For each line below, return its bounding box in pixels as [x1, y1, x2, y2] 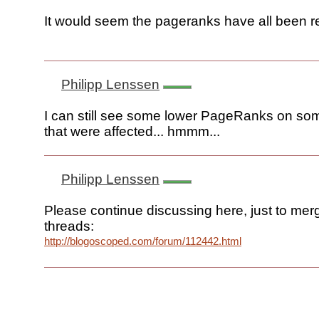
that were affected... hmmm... [44, 124, 220, 140]
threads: [44, 219, 94, 234]
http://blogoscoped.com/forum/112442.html [44, 235, 241, 248]
